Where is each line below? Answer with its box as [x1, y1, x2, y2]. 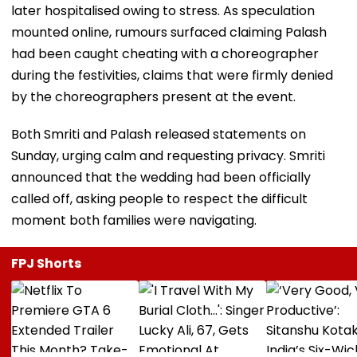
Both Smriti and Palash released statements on [11, 124, 306, 143]
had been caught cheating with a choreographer [11, 44, 319, 63]
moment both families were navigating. [11, 210, 257, 229]
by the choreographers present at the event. [11, 87, 296, 106]
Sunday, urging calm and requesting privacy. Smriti [11, 146, 325, 165]
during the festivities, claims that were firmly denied [11, 65, 333, 84]
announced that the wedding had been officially [11, 167, 311, 186]
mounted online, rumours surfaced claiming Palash [11, 22, 327, 41]
